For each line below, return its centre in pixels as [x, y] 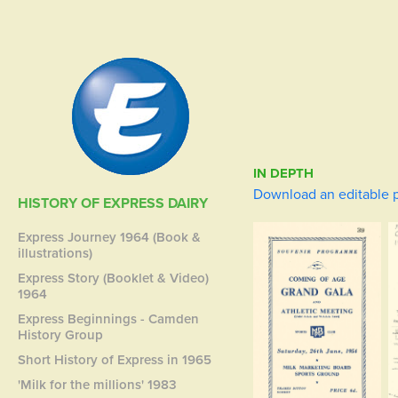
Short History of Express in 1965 [115, 359]
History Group [61, 334]
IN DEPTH [283, 173]
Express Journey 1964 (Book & [110, 237]
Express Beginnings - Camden [109, 318]
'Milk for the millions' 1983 [98, 384]
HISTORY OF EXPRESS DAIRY [113, 203]
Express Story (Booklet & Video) [114, 278]
